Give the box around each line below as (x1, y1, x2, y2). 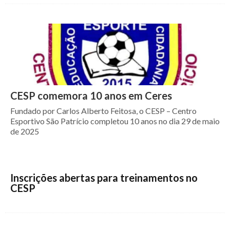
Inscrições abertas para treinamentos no (10, 171, 198, 184)
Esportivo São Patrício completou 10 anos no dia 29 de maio (10, 116, 220, 126)
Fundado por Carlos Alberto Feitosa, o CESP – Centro (10, 106, 197, 116)
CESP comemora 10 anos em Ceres (10, 89, 172, 102)
